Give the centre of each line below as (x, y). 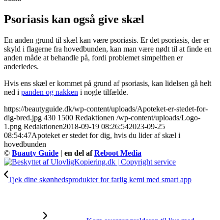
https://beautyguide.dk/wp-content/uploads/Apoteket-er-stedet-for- (106, 109)
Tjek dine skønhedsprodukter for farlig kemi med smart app (100, 180)
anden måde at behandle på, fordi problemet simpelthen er (93, 58)
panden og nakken (50, 92)
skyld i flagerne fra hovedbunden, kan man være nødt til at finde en (108, 49)
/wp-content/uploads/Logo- (158, 118)
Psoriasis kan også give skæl (74, 19)
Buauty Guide (35, 153)
